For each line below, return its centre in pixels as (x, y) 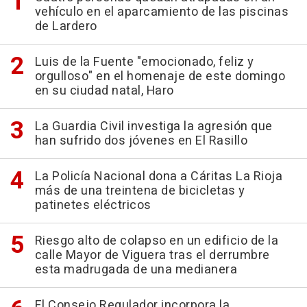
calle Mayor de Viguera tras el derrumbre (152, 255)
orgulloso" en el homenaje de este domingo (160, 76)
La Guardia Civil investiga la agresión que (153, 126)
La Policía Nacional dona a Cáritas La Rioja (158, 176)
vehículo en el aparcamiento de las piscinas (161, 12)
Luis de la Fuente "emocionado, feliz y (144, 62)
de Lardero (66, 26)
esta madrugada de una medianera (136, 269)
